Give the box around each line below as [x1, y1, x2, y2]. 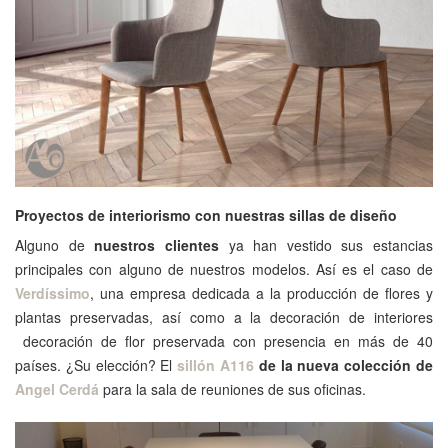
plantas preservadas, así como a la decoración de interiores [15, 306, 433, 327]
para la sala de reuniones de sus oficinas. [99, 378, 366, 399]
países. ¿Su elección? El [15, 354, 178, 375]
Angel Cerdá [15, 378, 99, 399]
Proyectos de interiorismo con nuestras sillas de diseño [15, 204, 397, 225]
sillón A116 [177, 354, 255, 375]
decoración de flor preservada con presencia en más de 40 [15, 330, 433, 351]
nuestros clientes [94, 234, 219, 255]
